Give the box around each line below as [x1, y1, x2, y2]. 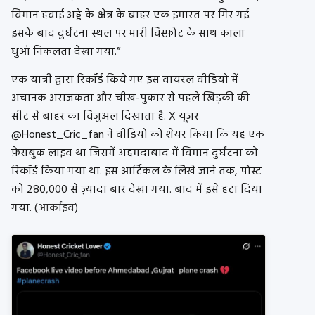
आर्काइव [38, 199, 75, 218]
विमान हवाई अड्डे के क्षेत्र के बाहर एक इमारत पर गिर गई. [11, 6, 251, 25]
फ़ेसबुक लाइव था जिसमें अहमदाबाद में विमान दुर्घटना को [11, 144, 258, 163]
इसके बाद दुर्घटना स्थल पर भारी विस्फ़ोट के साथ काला [11, 25, 245, 44]
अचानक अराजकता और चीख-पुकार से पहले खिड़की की [11, 89, 250, 108]
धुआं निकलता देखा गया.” [11, 43, 123, 62]
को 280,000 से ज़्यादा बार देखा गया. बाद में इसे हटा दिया [11, 181, 262, 200]
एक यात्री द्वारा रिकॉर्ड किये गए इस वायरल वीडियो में [11, 71, 238, 90]
